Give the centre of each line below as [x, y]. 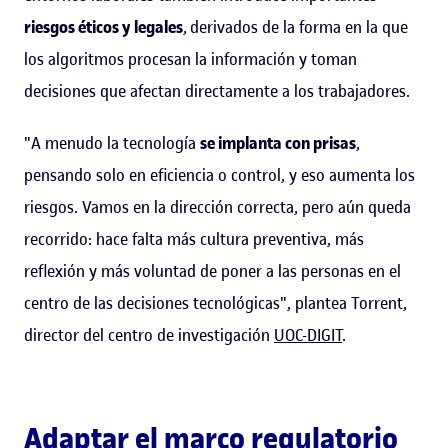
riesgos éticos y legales [103, 26]
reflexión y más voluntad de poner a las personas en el [212, 270]
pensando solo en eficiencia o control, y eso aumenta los [219, 174]
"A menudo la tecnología [112, 142]
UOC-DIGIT [308, 334]
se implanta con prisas [278, 142]
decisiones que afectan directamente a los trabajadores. [217, 90]
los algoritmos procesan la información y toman [190, 58]
